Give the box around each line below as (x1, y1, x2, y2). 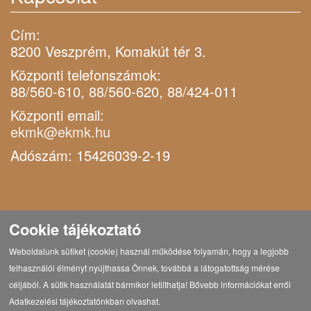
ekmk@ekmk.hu (10, 121, 110, 142)
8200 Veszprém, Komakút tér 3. (10, 41, 206, 62)
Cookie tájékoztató (9, 218, 142, 240)
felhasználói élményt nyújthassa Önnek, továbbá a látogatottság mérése (9, 262, 280, 274)
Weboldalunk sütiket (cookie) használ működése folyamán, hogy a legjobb (9, 245, 289, 257)
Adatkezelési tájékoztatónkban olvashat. (9, 295, 161, 307)
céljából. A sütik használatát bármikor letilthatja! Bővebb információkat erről (9, 278, 292, 290)
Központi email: (10, 105, 104, 126)
